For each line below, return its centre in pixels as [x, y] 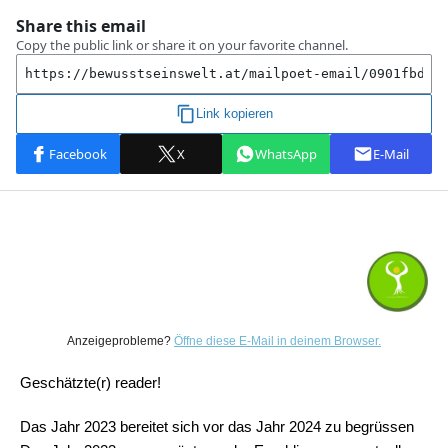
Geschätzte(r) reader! [90, 382]
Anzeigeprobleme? [120, 341]
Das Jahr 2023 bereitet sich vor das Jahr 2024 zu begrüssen [217, 426]
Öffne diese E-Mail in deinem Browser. [277, 341]
